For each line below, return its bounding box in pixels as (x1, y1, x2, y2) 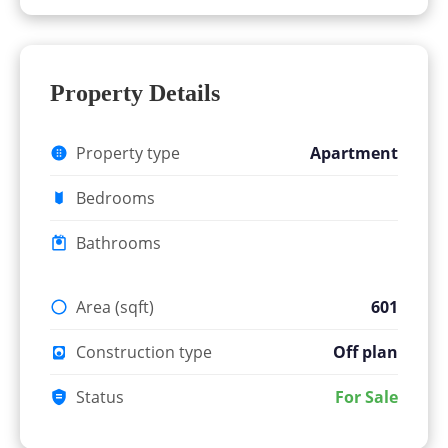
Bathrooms (76, 232, 161, 254)
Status (76, 386, 124, 408)
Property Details (50, 80, 220, 106)
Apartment (310, 142, 398, 164)
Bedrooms (76, 187, 155, 209)
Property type (76, 142, 180, 164)
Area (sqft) (76, 296, 154, 318)
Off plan (333, 341, 398, 363)
